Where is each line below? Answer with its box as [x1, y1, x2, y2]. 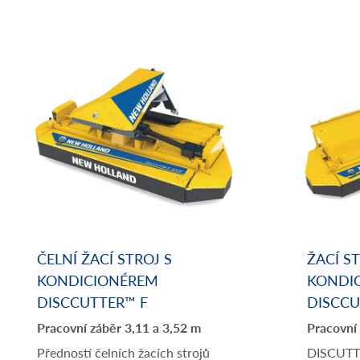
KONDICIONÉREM [37, 270, 158, 290]
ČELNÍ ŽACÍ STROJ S [37, 248, 172, 268]
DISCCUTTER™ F [37, 292, 148, 312]
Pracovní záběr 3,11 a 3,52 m [37, 318, 201, 337]
